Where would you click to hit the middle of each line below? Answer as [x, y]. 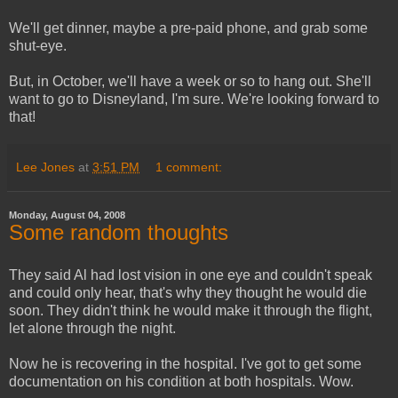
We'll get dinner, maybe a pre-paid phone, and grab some [188, 28]
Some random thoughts [119, 232]
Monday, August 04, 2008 [67, 215]
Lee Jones [45, 167]
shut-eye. [38, 45]
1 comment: [189, 167]
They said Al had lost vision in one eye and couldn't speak [191, 275]
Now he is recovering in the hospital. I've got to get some [185, 363]
